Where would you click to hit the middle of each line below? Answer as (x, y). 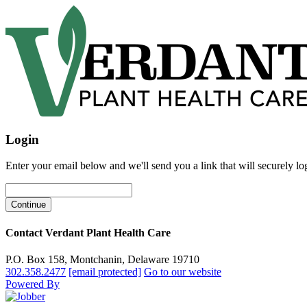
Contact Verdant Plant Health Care (88, 232)
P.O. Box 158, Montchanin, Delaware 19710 (102, 259)
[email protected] (105, 271)
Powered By (33, 284)
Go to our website (183, 271)
